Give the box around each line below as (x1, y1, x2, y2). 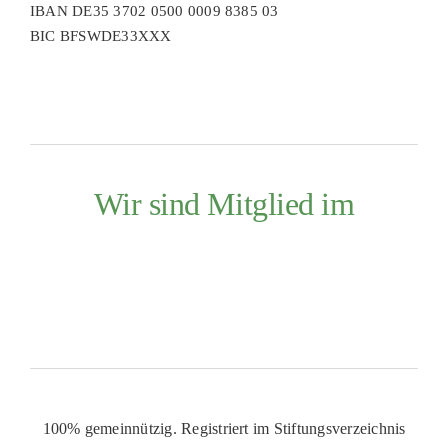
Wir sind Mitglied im (93, 186, 355, 222)
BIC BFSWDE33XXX (29, 28, 172, 44)
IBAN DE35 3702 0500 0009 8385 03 (29, 3, 279, 19)
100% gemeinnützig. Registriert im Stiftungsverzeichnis (42, 419, 406, 437)
